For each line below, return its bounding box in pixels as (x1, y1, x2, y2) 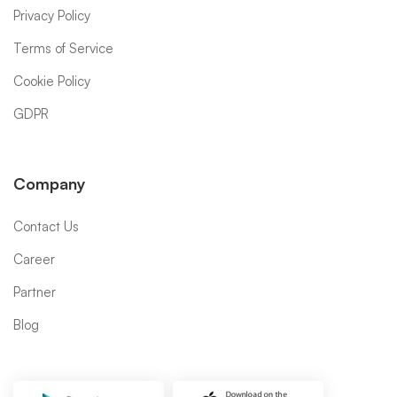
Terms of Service (13, 40, 113, 57)
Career (13, 251, 55, 268)
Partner (13, 284, 56, 300)
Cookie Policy (13, 73, 90, 90)
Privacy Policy (13, 7, 90, 24)
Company (13, 174, 86, 193)
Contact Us (13, 218, 79, 235)
